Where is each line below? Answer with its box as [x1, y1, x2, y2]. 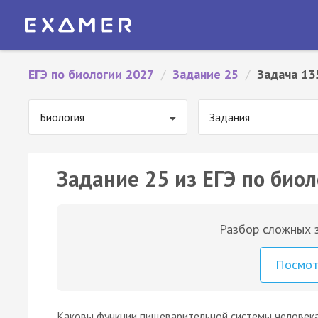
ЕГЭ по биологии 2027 [28, 66, 154, 82]
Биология [40, 110, 84, 124]
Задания [209, 110, 250, 124]
